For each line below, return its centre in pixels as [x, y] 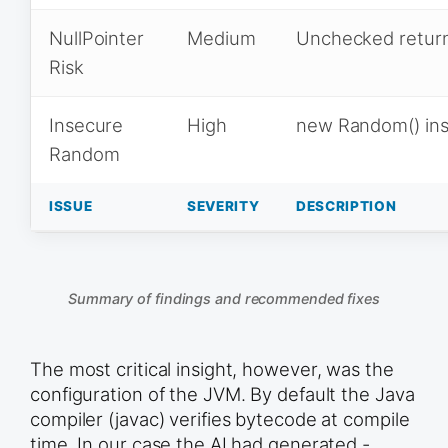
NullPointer [96, 38]
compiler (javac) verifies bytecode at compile [220, 419]
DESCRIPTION [346, 206]
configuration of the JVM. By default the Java [222, 394]
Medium [221, 38]
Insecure [86, 125]
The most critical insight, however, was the [212, 369]
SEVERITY [223, 206]
